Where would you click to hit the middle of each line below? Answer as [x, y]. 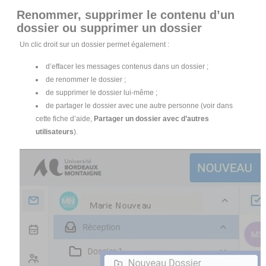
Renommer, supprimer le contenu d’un [126, 15]
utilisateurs [55, 132]
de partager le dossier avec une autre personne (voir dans [140, 106]
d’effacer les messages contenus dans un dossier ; [127, 67]
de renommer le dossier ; [86, 80]
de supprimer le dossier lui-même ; [102, 93]
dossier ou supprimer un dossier [110, 28]
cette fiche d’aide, [65, 119]
